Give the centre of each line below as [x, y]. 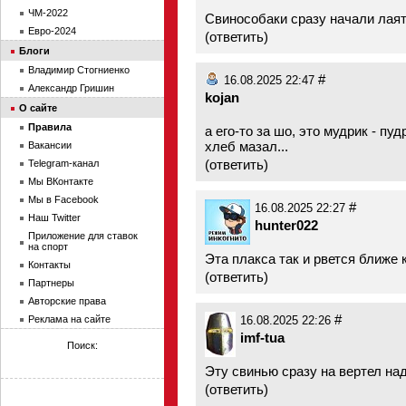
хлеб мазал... [246, 146]
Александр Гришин [71, 88]
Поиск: [82, 345]
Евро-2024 [52, 31]
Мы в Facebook [63, 199]
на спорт [48, 246]
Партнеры [51, 283]
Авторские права [67, 301]
